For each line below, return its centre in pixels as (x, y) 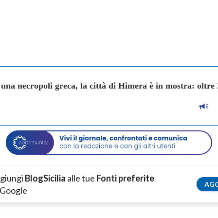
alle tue (81, 178)
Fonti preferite (125, 178)
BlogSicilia (45, 178)
